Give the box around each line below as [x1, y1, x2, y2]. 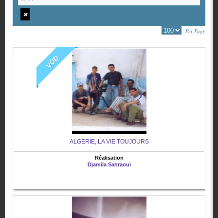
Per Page [185, 27, 205, 35]
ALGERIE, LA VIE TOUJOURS [69, 138, 149, 145]
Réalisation [94, 155, 124, 161]
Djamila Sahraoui [87, 162, 131, 168]
